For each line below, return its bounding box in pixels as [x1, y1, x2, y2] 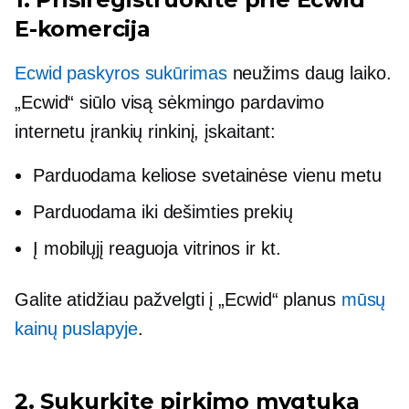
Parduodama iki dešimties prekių [33, 202, 293, 223]
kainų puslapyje [15, 319, 138, 340]
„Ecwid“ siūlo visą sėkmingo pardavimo [15, 92, 325, 113]
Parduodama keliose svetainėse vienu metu [33, 165, 382, 186]
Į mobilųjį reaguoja [33, 238, 179, 259]
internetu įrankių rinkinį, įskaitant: [15, 121, 277, 142]
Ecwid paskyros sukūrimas [15, 63, 227, 84]
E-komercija [15, 16, 151, 43]
